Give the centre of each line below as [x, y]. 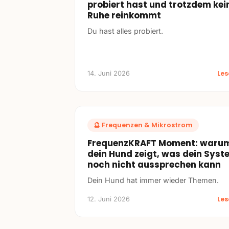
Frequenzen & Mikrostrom [147, 125]
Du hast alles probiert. [125, 31]
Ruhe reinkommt [124, 15]
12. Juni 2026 [109, 199]
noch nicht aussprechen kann [154, 164]
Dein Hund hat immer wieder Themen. [153, 180]
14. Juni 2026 [109, 73]
